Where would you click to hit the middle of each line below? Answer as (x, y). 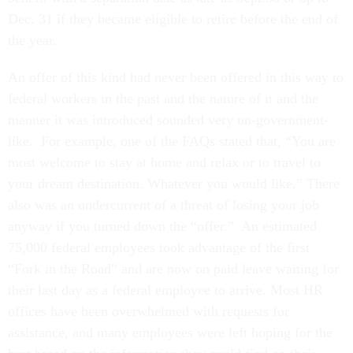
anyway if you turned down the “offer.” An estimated (162, 227)
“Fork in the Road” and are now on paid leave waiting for (173, 269)
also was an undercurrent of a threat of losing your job (163, 205)
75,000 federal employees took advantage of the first (159, 248)
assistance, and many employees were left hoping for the (170, 333)
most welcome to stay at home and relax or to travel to (164, 163)
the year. (36, 41)
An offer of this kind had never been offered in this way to (176, 78)
